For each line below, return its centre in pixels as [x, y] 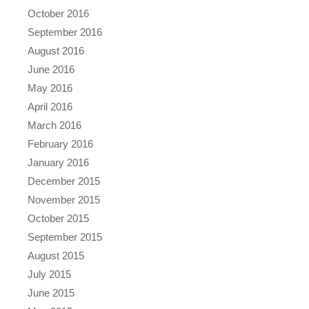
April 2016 [50, 106]
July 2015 [49, 274]
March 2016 [54, 125]
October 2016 [58, 13]
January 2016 [58, 162]
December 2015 [64, 181]
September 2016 [65, 32]
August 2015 [56, 255]
